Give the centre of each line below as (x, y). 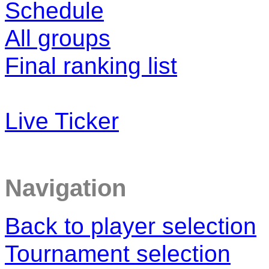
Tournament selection (118, 254)
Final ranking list (91, 65)
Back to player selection (131, 226)
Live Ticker (62, 121)
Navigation (65, 188)
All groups (58, 38)
